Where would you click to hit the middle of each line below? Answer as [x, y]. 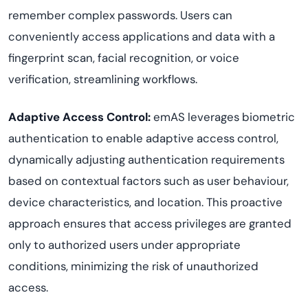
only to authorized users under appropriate [124, 245]
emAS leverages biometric [224, 117]
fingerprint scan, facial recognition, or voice [124, 58]
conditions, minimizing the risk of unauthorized [133, 266]
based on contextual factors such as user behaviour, [148, 181]
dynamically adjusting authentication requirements [146, 159]
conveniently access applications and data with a [142, 36]
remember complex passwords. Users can [120, 15]
